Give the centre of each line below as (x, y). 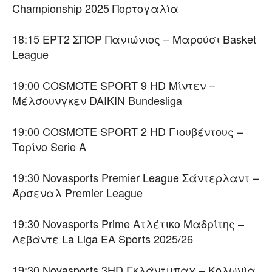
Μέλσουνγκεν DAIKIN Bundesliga (97, 100)
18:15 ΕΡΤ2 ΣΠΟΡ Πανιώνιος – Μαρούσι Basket (134, 39)
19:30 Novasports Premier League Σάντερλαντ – (135, 178)
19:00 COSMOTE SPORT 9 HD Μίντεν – (114, 85)
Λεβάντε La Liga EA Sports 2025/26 (103, 239)
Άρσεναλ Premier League (77, 193)
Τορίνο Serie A (49, 147)
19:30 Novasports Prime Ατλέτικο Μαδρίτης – (128, 224)
